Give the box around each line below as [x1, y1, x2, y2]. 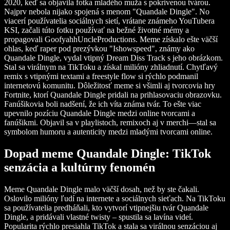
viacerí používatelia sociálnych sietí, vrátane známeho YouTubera [4, 16, 215, 26]
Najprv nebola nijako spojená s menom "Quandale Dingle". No [4, 7, 209, 16]
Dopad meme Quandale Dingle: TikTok [4, 147, 211, 161]
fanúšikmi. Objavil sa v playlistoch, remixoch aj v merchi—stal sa [4, 118, 216, 127]
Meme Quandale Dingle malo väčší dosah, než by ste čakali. [4, 185, 199, 194]
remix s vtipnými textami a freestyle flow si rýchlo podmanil [4, 72, 198, 81]
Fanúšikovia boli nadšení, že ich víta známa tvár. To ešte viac [4, 100, 201, 109]
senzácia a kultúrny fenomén [4, 161, 155, 175]
